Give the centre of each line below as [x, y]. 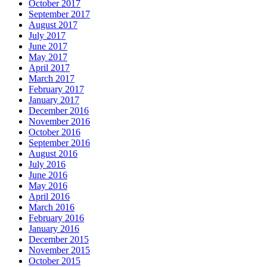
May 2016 [48, 186]
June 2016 [48, 175]
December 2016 [59, 111]
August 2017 [53, 25]
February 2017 [56, 89]
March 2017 [52, 79]
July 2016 [47, 164]
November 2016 [59, 122]
